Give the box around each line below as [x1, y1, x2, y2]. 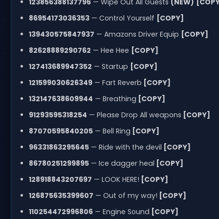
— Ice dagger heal [88, 158, 154, 168]
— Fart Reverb [92, 77, 142, 88]
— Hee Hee [90, 45, 131, 55]
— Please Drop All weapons [87, 109, 181, 120]
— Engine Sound [92, 206, 150, 217]
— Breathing [92, 93, 136, 104]
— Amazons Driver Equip [94, 29, 181, 39]
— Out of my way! [93, 190, 157, 200]
